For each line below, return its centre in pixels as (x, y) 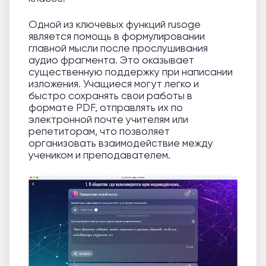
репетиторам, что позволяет (99, 131)
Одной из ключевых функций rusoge (115, 24)
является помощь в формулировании (117, 36)
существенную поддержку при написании (131, 72)
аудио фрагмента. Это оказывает (111, 60)
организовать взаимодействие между (121, 143)
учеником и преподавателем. (99, 155)
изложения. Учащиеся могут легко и (114, 83)
